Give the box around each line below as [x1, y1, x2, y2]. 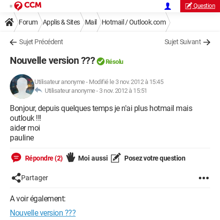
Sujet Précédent [19, 38, 63, 46]
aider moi [10, 123, 40, 133]
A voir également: [10, 194, 66, 203]
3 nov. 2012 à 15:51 [99, 87, 147, 94]
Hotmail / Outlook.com [101, 18, 165, 26]
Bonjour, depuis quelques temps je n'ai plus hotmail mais [10, 104, 192, 113]
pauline [10, 133, 34, 142]
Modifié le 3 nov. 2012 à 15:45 [89, 78, 163, 85]
